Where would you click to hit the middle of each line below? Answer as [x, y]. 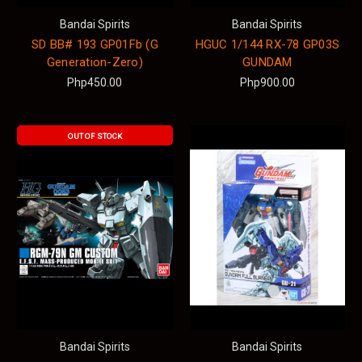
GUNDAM [267, 62]
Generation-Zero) [95, 62]
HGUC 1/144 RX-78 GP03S [267, 44]
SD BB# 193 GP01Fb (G [95, 44]
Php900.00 [267, 82]
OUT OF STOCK [95, 136]
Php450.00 [95, 82]
